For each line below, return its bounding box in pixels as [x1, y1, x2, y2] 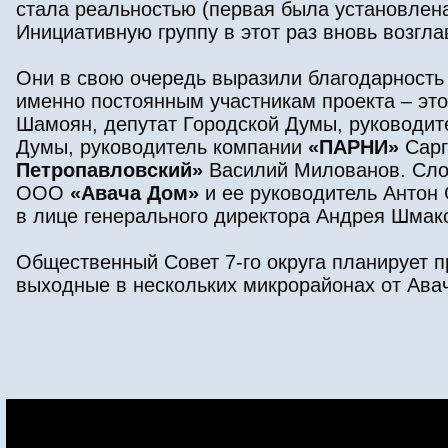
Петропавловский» [16, 159, 203, 182]
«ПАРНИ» [308, 136, 399, 159]
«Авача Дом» [70, 182, 199, 205]
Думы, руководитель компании [16, 136, 308, 159]
